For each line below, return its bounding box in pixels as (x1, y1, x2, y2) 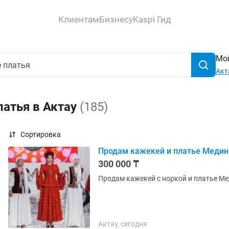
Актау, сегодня (98, 220, 147, 228)
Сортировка (20, 130, 61, 139)
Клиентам (58, 14, 99, 25)
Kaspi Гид (133, 14, 171, 25)
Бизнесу (99, 14, 133, 25)
